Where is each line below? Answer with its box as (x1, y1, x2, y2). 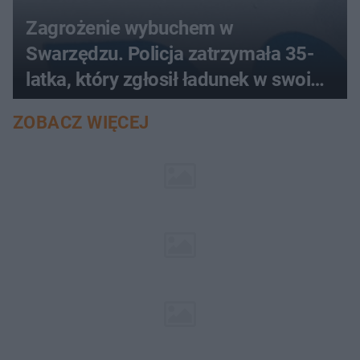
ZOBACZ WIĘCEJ (13, 112, 149, 133)
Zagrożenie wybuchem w (26, 16, 234, 39)
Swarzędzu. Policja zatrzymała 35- (26, 42, 314, 65)
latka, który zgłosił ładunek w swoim (26, 67, 327, 91)
